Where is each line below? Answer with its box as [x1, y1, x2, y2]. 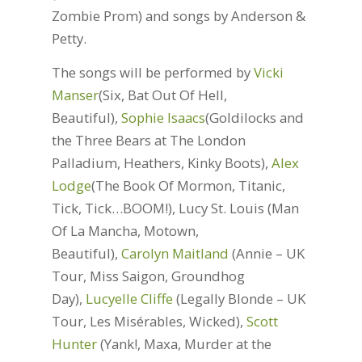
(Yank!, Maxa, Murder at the [96, 334, 271, 353]
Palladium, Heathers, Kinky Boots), [51, 153, 271, 172]
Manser [51, 85, 99, 104]
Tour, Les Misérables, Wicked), [51, 311, 246, 330]
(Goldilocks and [204, 107, 304, 127]
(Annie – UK [228, 243, 305, 263]
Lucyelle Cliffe [85, 288, 173, 308]
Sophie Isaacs [120, 107, 205, 127]
